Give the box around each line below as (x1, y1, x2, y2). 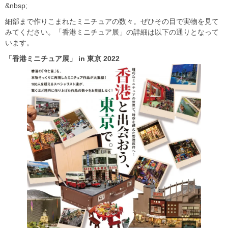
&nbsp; (5, 1, 27, 10)
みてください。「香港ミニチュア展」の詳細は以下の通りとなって (5, 27, 219, 36)
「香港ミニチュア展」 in (5, 54, 87, 63)
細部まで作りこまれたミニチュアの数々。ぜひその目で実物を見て (5, 17, 219, 25)
